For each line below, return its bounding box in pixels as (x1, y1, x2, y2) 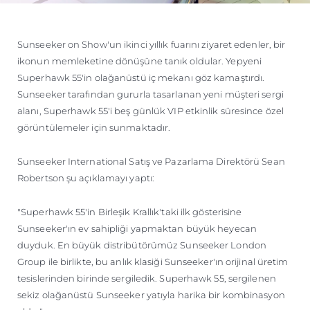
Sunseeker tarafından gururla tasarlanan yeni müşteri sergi (17, 88, 284, 100)
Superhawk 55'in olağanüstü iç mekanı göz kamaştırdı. (17, 71, 265, 83)
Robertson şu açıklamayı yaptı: (17, 172, 154, 183)
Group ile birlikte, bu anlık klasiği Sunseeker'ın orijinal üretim (17, 255, 289, 267)
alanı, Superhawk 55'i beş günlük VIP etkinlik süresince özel (17, 104, 284, 116)
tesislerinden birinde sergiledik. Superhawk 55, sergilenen (17, 272, 276, 284)
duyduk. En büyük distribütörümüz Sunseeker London (17, 239, 266, 250)
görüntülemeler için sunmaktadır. (17, 121, 171, 133)
